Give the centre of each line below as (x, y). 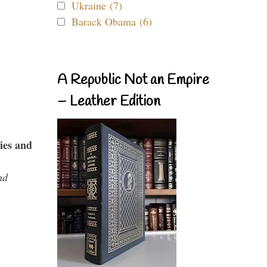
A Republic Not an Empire (133, 80)
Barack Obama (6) (112, 21)
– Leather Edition (109, 102)
